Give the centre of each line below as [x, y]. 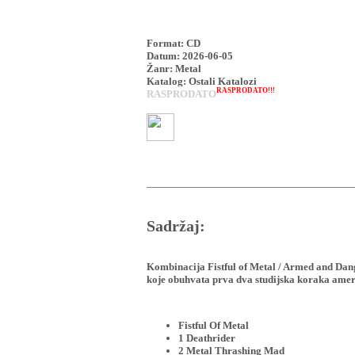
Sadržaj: [176, 227]
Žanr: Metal [174, 68]
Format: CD [173, 43]
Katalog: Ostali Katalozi [201, 81]
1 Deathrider [206, 338]
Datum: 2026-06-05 [189, 55]
